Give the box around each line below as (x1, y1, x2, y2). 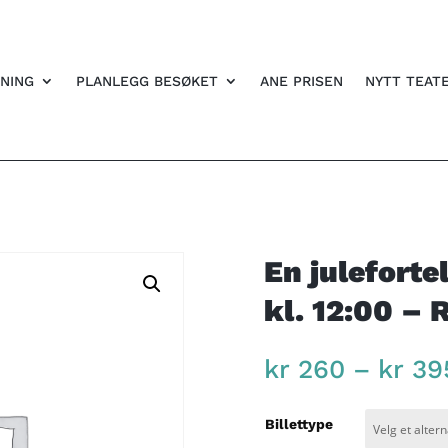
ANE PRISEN (260, 73, 343, 89)
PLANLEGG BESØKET (76, 73, 218, 89)
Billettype (264, 416, 333, 433)
